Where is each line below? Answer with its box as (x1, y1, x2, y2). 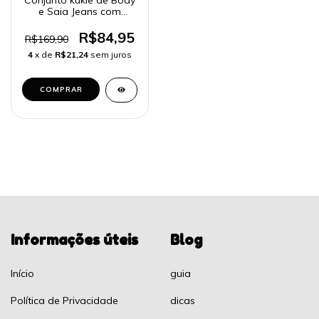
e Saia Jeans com (38, 4, 121, 18)
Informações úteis (11, 231, 138, 249)
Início (11, 267, 34, 281)
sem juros (90, 48, 132, 60)
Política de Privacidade (11, 294, 118, 308)
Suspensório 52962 (35, 16, 125, 29)
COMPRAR (39, 84, 83, 94)
